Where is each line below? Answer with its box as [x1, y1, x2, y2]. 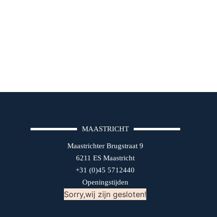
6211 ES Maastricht [76, 154, 135, 162]
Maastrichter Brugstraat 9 [67, 141, 143, 150]
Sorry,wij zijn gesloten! [64, 189, 147, 199]
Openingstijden [82, 178, 128, 186]
